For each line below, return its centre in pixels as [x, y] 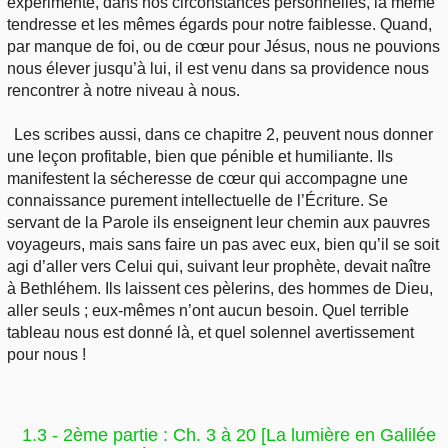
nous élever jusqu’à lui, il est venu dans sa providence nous [218, 68]
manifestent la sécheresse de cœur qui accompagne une [207, 178]
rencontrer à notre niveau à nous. [123, 90]
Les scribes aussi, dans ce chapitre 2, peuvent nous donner [224, 134]
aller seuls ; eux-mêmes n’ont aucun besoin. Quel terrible [208, 310]
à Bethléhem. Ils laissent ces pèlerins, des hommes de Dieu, [220, 288]
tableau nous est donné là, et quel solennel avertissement [210, 332]
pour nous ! [46, 354]
